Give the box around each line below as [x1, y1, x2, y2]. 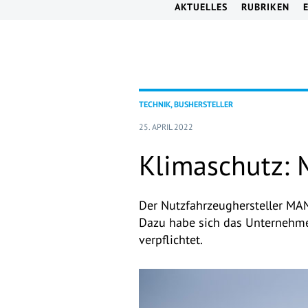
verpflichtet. [139, 232, 203, 248]
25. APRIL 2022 [139, 122, 193, 133]
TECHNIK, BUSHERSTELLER [139, 99, 233, 110]
